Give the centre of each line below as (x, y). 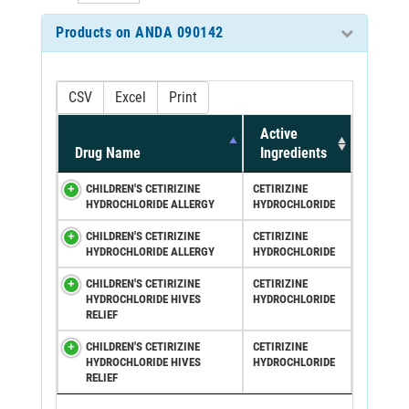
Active (279, 133)
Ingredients (294, 152)
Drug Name (108, 152)
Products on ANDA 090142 (140, 32)
